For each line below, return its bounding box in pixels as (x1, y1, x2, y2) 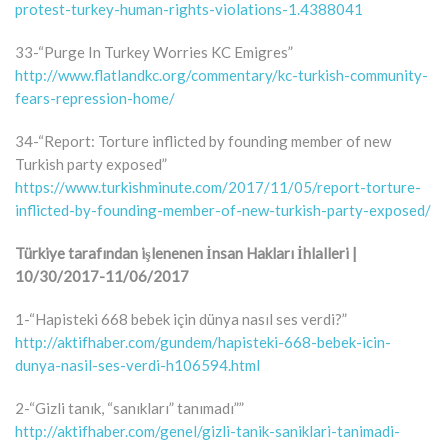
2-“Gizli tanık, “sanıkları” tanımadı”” (15, 398, 244, 417)
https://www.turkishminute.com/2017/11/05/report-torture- (15, 177, 421, 196)
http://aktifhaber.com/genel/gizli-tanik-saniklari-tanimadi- (15, 421, 400, 440)
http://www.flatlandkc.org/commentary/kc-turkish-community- (15, 65, 428, 84)
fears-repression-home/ (15, 88, 175, 107)
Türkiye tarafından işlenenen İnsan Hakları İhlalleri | (15, 243, 357, 262)
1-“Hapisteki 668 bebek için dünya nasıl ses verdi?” (15, 309, 347, 328)
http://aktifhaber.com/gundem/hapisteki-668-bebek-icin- (15, 332, 391, 351)
